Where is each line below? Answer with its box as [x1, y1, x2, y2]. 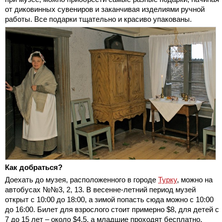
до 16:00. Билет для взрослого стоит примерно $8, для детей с [5, 205, 219, 214]
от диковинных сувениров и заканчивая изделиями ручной [5, 4, 205, 13]
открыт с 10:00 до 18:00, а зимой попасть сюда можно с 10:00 [5, 195, 214, 204]
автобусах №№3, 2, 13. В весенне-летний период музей [5, 185, 196, 194]
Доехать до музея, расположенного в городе [5, 175, 158, 184]
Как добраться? [5, 163, 62, 171]
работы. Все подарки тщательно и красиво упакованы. [5, 14, 192, 23]
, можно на [177, 175, 213, 184]
